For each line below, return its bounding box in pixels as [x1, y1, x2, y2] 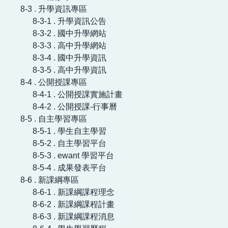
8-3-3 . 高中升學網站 [33, 41, 106, 50]
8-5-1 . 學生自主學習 [33, 126, 106, 135]
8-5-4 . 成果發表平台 [33, 163, 106, 172]
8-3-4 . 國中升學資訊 [33, 53, 106, 62]
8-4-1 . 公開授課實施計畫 [33, 90, 123, 99]
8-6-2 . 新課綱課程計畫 [33, 199, 115, 209]
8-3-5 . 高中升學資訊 [33, 65, 106, 74]
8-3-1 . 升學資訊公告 [33, 16, 106, 25]
